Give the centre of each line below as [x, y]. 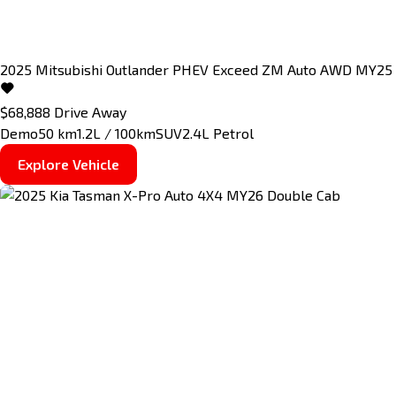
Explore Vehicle [69, 164]
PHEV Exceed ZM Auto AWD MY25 [282, 69]
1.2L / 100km [116, 133]
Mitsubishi [69, 69]
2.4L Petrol [218, 133]
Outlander [137, 69]
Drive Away [90, 111]
